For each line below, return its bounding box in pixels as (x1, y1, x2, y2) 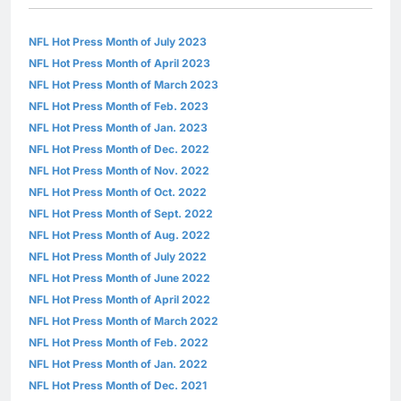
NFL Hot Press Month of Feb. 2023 (29, 99, 209, 114)
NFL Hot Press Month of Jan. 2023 (29, 121, 208, 135)
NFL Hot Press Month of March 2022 (29, 314, 218, 328)
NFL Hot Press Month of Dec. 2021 (29, 379, 207, 393)
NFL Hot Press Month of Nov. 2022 (29, 164, 209, 178)
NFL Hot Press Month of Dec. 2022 (29, 142, 209, 157)
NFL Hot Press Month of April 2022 (29, 293, 210, 307)
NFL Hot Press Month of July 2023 (29, 35, 207, 49)
